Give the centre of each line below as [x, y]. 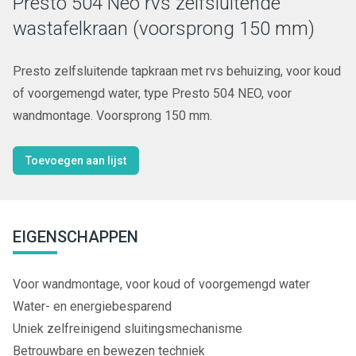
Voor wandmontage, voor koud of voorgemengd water [161, 284]
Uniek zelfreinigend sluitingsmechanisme [128, 329]
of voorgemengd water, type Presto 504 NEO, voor [152, 93]
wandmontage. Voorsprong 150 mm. [112, 116]
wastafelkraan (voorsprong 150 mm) [164, 29]
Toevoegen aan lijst [76, 161]
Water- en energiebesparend [92, 306]
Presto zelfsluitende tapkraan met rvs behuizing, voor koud [177, 71]
